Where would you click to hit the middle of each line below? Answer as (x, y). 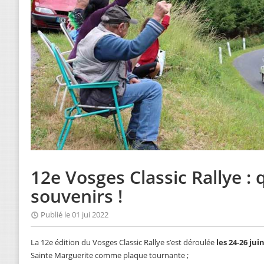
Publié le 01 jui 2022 (75, 215)
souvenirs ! (77, 196)
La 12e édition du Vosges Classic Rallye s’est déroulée (123, 242)
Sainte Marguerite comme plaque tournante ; (110, 255)
